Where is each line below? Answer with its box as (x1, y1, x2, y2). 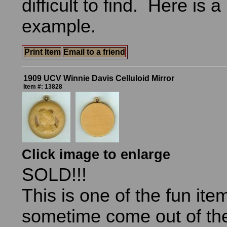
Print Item (24, 48, 61, 56)
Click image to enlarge (22, 147, 170, 162)
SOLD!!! (22, 165, 87, 185)
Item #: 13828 (23, 83, 62, 90)
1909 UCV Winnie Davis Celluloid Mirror (23, 74, 174, 83)
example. (22, 16, 96, 36)
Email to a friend (63, 48, 125, 56)
